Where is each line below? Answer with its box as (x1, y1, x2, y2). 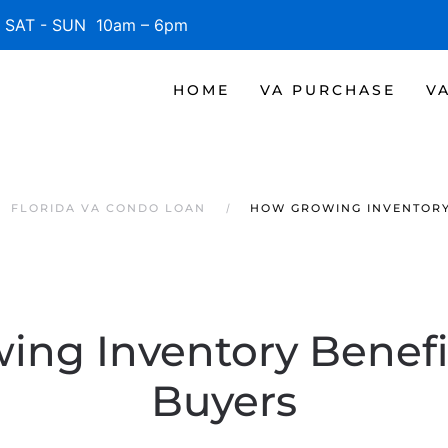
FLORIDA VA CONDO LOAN (11, 201, 206, 215)
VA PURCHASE (260, 80, 396, 99)
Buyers (151, 375, 297, 427)
